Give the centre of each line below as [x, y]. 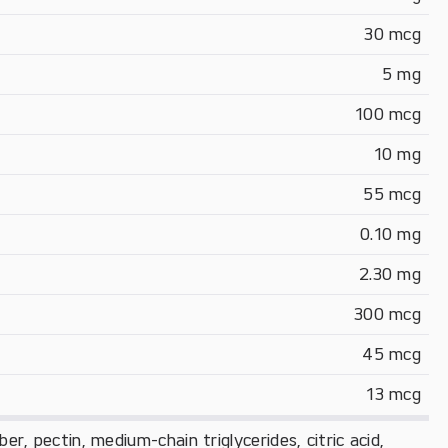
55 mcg [392, 194]
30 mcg [392, 34]
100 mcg [387, 114]
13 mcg [393, 394]
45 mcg [391, 354]
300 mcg [387, 314]
